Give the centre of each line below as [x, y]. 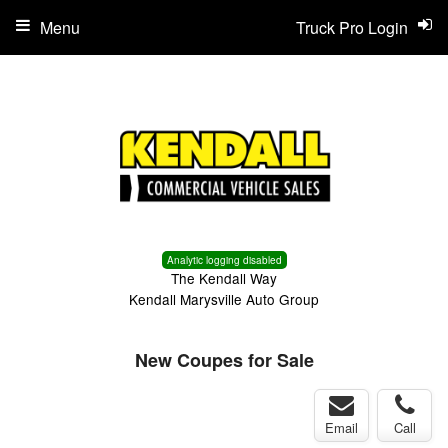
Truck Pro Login [352, 27]
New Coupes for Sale [224, 360]
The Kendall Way [224, 278]
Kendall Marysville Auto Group [224, 299]
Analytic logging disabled [224, 260]
